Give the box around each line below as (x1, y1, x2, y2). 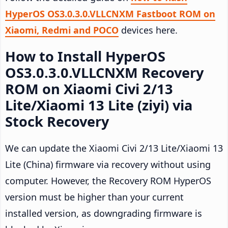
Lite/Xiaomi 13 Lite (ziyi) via (5, 95, 192, 115)
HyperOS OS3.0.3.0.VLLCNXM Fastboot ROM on (5, 7, 215, 20)
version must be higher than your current (5, 190, 184, 203)
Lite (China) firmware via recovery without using (5, 158, 211, 170)
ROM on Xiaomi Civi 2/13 (5, 79, 173, 98)
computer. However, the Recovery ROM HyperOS (5, 174, 211, 187)
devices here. (119, 23, 178, 36)
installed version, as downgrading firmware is (5, 207, 202, 219)
